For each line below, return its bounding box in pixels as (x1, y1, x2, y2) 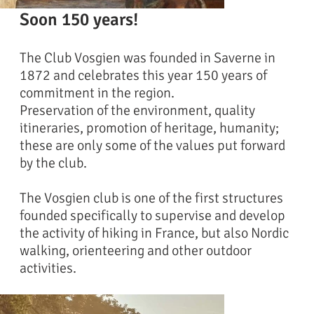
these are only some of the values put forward (20, 137, 286, 155)
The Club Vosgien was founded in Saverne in (20, 49, 276, 67)
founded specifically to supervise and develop (20, 207, 286, 225)
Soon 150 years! (20, 8, 139, 31)
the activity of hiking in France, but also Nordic (20, 224, 289, 243)
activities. (20, 259, 77, 278)
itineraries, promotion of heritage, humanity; (20, 119, 280, 137)
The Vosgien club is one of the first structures (20, 189, 284, 207)
